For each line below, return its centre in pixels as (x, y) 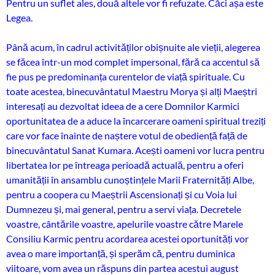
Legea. (19, 17)
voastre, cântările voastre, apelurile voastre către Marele (125, 224)
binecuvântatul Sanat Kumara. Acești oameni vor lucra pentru (135, 150)
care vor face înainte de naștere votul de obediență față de (127, 135)
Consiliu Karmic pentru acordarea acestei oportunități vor (127, 238)
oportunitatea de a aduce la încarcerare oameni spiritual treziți (136, 121)
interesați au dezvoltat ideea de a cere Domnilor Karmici (123, 106)
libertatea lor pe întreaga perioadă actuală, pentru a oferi (125, 165)
